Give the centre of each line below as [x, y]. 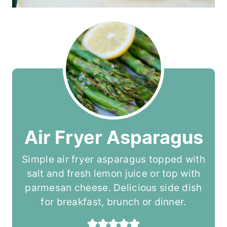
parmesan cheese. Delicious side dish [113, 188]
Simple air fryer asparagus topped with [113, 160]
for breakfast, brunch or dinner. [113, 202]
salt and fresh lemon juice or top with [113, 174]
